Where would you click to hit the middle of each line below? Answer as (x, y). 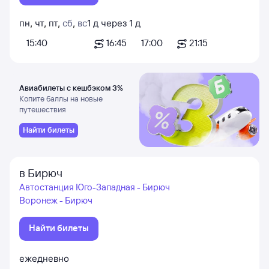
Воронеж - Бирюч (56, 200)
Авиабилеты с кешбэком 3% (71, 88)
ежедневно (44, 258)
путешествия (43, 109)
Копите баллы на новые (61, 98)
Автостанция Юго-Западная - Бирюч (95, 187)
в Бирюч (41, 173)
